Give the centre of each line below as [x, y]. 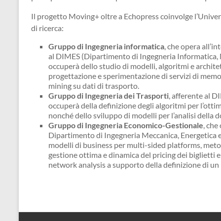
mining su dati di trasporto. [94, 85]
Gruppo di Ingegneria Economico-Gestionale [126, 125]
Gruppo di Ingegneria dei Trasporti [109, 95]
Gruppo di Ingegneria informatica [106, 46]
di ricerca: [47, 28]
